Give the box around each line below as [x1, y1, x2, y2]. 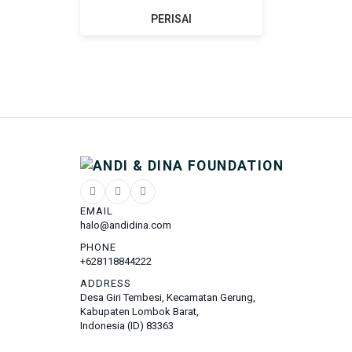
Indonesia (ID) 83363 [80, 319, 174, 332]
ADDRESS [80, 277, 132, 289]
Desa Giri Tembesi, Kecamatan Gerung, [80, 291, 255, 303]
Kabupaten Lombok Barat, [80, 305, 199, 317]
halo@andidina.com [80, 218, 171, 231]
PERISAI [151, 13, 192, 25]
